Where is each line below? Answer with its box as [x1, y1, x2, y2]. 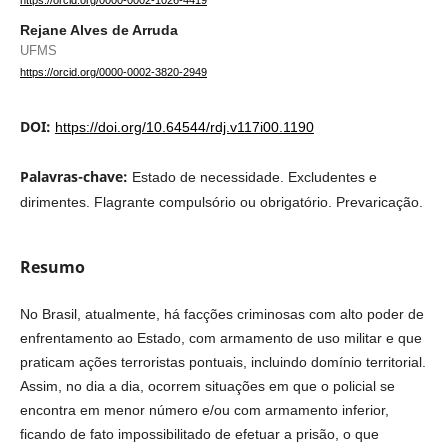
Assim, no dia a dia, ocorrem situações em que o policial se [19, 378, 395, 395]
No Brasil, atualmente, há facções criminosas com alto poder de [19, 306, 424, 323]
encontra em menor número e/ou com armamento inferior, [19, 402, 389, 419]
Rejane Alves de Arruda [19, 22, 178, 39]
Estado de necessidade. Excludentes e [131, 169, 377, 186]
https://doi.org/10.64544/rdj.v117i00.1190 [54, 119, 314, 136]
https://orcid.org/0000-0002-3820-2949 [19, 66, 207, 79]
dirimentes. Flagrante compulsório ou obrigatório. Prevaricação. [19, 194, 423, 211]
